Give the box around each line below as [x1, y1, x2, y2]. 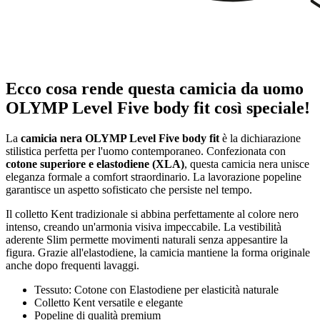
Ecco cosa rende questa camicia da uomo [6, 79, 304, 99]
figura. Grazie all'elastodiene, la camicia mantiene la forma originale [6, 246, 310, 259]
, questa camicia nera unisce [184, 157, 309, 170]
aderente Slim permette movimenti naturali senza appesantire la [6, 233, 288, 246]
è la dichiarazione [219, 131, 301, 144]
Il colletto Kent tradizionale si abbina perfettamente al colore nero [6, 207, 299, 220]
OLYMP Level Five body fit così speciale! [6, 99, 310, 118]
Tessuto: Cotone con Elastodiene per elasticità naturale [34, 283, 279, 296]
